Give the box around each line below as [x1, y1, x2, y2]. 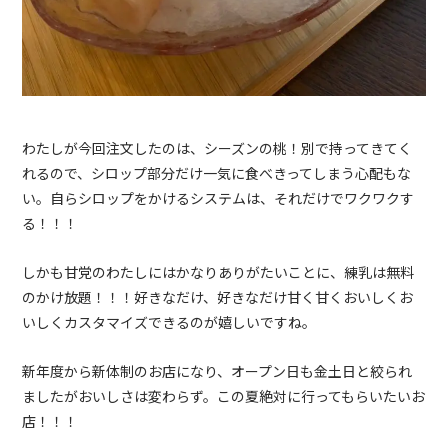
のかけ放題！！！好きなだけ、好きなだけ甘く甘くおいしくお [22, 287, 414, 308]
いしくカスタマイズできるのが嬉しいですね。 [22, 312, 317, 333]
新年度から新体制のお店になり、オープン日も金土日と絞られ [22, 361, 413, 382]
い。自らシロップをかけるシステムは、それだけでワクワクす [22, 188, 415, 209]
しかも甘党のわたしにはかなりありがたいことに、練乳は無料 [22, 262, 415, 283]
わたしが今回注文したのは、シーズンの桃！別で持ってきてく [22, 138, 413, 159]
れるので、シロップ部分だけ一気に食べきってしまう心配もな [22, 163, 412, 184]
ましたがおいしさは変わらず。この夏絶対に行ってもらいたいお [22, 386, 426, 407]
